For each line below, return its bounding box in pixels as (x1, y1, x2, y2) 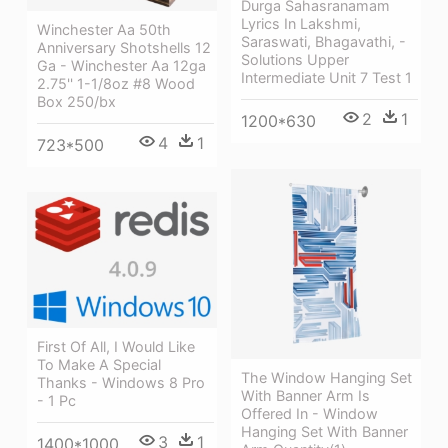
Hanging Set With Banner (241, 422, 408, 440)
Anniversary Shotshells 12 (37, 38, 211, 56)
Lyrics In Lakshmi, (241, 15, 361, 33)
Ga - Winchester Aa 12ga (37, 56, 206, 74)
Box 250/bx (37, 92, 116, 110)
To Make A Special (37, 355, 161, 373)
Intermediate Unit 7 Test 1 (241, 69, 412, 87)
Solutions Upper (241, 51, 349, 69)
